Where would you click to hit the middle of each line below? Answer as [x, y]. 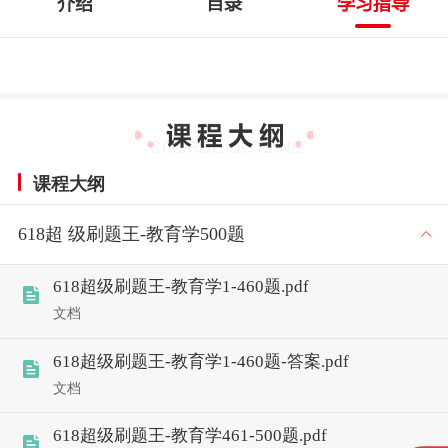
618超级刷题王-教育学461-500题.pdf [189, 436]
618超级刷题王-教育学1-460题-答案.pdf [200, 361]
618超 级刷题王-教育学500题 [131, 233]
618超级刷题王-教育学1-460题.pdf [180, 287]
